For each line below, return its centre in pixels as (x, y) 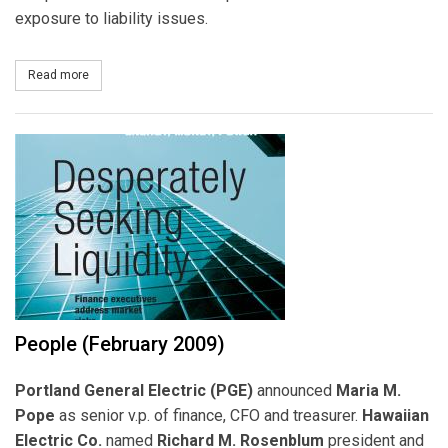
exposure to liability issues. (111, 19)
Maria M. (368, 391)
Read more (58, 74)
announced (294, 391)
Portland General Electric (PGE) (134, 391)
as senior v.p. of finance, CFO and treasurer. (208, 416)
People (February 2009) (120, 344)
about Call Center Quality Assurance (189, 74)
